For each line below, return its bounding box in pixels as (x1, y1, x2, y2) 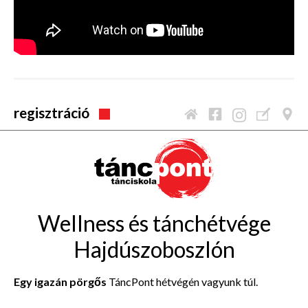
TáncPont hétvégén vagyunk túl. (109, 274, 258, 288)
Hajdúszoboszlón (73, 235, 235, 263)
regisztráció (14, 103, 89, 121)
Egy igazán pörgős (14, 274, 109, 288)
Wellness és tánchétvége (37, 209, 271, 236)
